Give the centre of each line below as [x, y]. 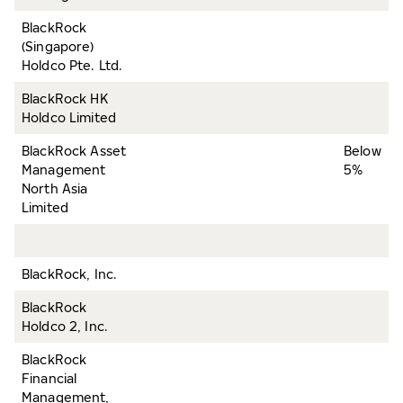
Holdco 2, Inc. [65, 326]
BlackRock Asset [74, 151]
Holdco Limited [69, 117]
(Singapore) [58, 46]
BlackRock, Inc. [70, 274]
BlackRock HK [65, 99]
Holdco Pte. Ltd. [72, 65]
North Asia [55, 188]
